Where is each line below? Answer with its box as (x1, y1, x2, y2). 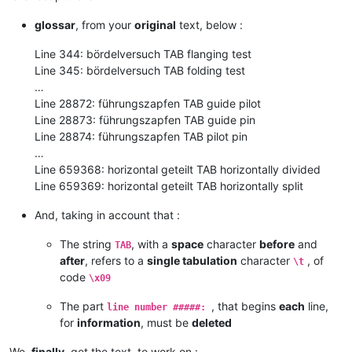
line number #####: (107, 301, 211, 313)
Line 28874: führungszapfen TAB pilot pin (35, 129, 247, 143)
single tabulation (147, 253, 237, 267)
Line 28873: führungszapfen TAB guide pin (35, 112, 255, 126)
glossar (35, 17, 75, 31)
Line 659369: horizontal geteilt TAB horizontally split (35, 178, 303, 192)
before (259, 236, 295, 251)
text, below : (176, 17, 243, 31)
